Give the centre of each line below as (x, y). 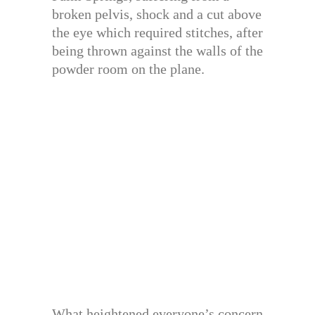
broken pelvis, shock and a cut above (157, 14)
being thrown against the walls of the (157, 51)
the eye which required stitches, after (157, 33)
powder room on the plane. (128, 69)
